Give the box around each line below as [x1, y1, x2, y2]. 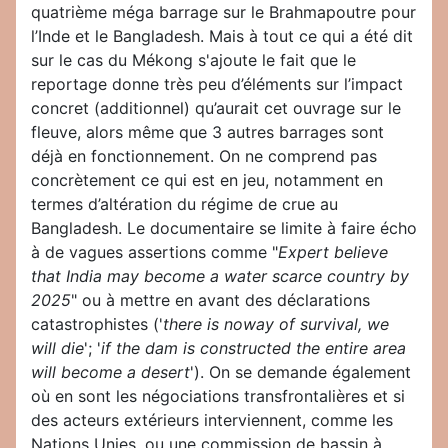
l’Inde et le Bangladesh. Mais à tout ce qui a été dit [31, 26, 413, 47]
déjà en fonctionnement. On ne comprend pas [31, 146, 377, 167]
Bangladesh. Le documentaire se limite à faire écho [31, 218, 417, 239]
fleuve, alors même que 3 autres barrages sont [31, 122, 384, 143]
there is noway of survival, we [163, 314, 389, 335]
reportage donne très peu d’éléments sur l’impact [31, 74, 403, 95]
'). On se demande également [190, 362, 411, 383]
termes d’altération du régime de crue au [31, 194, 338, 215]
